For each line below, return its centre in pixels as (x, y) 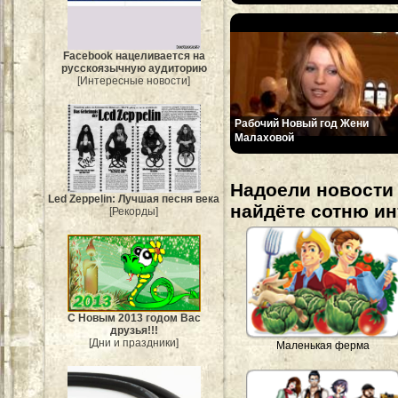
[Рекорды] (134, 212)
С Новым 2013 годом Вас (134, 318)
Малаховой (264, 137)
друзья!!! (134, 330)
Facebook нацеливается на (134, 56)
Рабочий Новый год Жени (302, 123)
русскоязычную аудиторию (134, 69)
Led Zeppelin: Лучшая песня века (134, 199)
